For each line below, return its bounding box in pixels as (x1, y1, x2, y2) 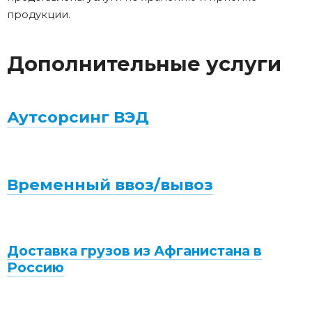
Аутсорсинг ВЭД (7, 107, 149, 127)
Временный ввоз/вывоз (7, 175, 213, 195)
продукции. (7, 8, 70, 22)
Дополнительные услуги (7, 52, 281, 77)
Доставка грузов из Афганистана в (7, 242, 262, 260)
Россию (7, 259, 64, 276)
